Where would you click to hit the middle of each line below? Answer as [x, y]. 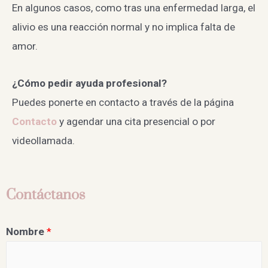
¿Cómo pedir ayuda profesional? [89, 83]
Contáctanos [45, 195]
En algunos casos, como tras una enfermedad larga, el [134, 7]
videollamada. [43, 141]
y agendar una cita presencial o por [136, 122]
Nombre [26, 232]
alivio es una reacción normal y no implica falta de [124, 27]
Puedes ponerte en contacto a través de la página [123, 103]
